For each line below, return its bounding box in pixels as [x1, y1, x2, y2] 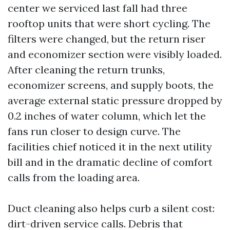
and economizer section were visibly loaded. [8, 47, 222, 61]
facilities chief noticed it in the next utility [8, 140, 212, 153]
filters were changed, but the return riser [8, 32, 205, 45]
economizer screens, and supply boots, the [8, 78, 214, 91]
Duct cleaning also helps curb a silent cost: [8, 201, 215, 215]
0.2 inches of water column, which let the [8, 109, 206, 122]
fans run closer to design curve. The [8, 124, 181, 138]
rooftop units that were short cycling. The [8, 16, 210, 30]
